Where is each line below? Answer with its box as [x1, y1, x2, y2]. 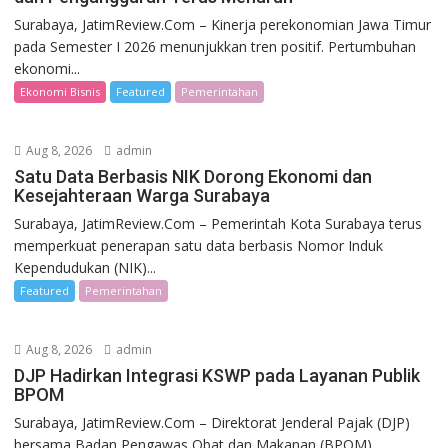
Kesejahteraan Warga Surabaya [14, 185, 271, 207]
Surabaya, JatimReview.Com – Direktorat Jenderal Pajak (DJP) [14, 413, 411, 433]
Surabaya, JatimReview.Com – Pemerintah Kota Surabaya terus [14, 214, 423, 234]
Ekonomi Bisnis [20, 84, 101, 100]
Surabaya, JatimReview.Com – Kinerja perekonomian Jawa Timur [14, 15, 432, 35]
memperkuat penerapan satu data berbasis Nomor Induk [14, 236, 384, 256]
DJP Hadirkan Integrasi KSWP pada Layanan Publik [14, 365, 421, 387]
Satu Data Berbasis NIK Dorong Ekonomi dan [14, 166, 373, 188]
